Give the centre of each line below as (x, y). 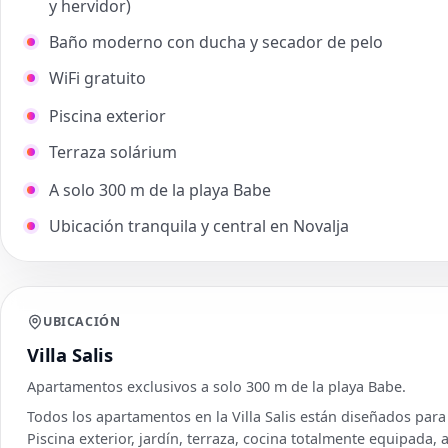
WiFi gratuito (97, 78)
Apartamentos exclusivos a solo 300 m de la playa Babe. (216, 387)
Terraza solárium (113, 152)
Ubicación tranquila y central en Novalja (199, 226)
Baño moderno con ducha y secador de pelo (216, 42)
